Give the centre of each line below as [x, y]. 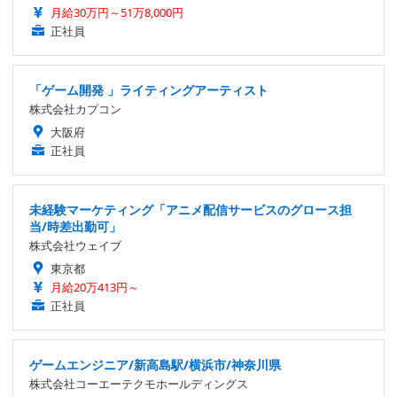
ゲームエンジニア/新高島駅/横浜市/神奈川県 [155, 364]
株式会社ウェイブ [75, 245]
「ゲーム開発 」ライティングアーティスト [149, 90]
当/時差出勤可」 [75, 226]
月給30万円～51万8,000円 [117, 12]
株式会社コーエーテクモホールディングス [139, 383]
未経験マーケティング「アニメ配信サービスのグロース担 [191, 209]
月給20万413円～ [95, 287]
